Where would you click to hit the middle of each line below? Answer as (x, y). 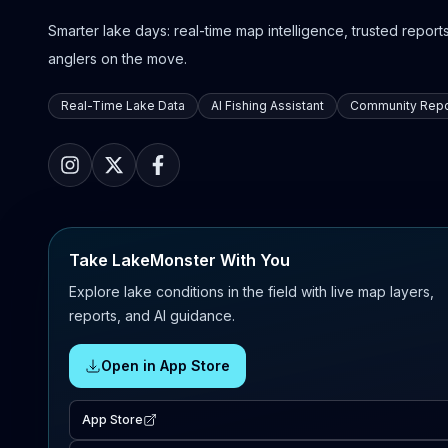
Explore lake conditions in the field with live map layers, (251, 292)
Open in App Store (165, 366)
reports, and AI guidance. (152, 316)
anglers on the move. (117, 59)
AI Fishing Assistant (267, 106)
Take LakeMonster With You (179, 260)
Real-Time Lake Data (123, 106)
